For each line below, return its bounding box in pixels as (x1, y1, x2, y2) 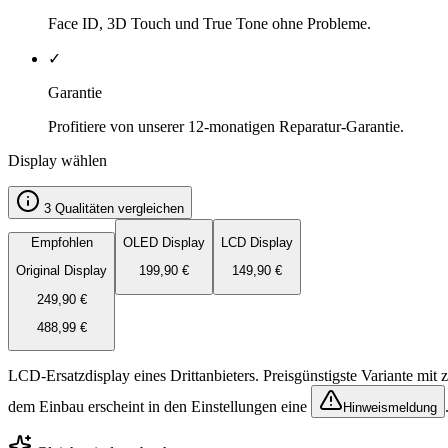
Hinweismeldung (343, 400, 437, 416)
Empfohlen (30, 235, 93, 251)
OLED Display (123, 235, 205, 251)
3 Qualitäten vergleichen (44, 200, 184, 216)
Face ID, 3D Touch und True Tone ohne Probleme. (48, 14, 371, 32)
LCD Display (221, 235, 293, 251)
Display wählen (8, 151, 107, 169)
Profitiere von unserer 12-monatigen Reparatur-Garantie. (48, 117, 404, 135)
